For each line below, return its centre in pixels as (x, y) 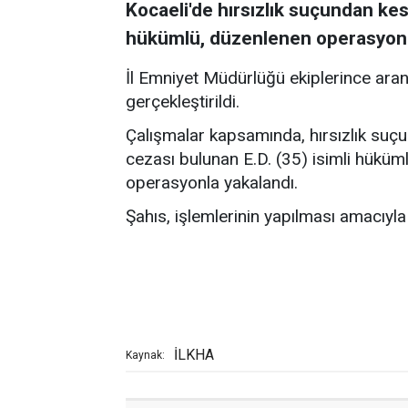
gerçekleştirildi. (183, 102)
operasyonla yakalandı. (212, 183)
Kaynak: (145, 355)
